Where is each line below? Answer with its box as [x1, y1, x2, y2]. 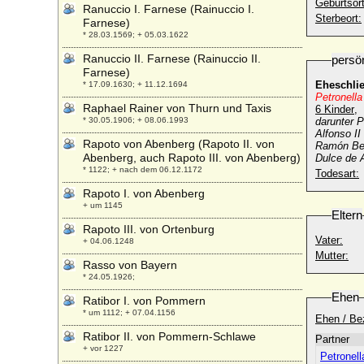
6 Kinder [315, 103, 354, 115]
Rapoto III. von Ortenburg [83, 223, 214, 236]
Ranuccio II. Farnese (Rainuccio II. [83, 52, 261, 65]
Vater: [315, 234, 343, 246]
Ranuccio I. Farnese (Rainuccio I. [83, 2, 254, 15]
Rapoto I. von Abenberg [83, 187, 205, 200]
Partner [315, 333, 349, 345]
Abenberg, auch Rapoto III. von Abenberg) [83, 151, 301, 164]
